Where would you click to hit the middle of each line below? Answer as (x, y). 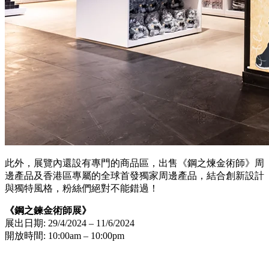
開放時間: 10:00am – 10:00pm (65, 236)
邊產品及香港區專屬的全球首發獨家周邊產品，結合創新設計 (134, 176)
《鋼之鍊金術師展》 (48, 210)
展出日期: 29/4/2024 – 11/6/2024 (70, 223)
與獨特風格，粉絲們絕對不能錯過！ (82, 188)
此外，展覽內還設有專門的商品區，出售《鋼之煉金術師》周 (134, 163)
